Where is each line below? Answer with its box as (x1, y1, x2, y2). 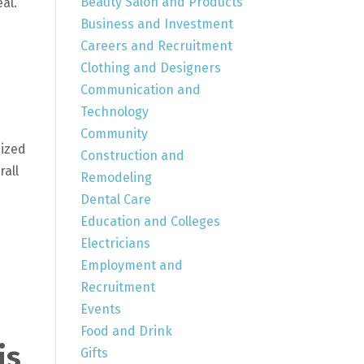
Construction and (80, 147, 184, 163)
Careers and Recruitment (80, 37, 232, 54)
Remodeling (80, 169, 152, 185)
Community (80, 125, 148, 141)
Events (80, 301, 121, 317)
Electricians (80, 235, 150, 251)
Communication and (80, 81, 201, 97)
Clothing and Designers (80, 59, 221, 76)
